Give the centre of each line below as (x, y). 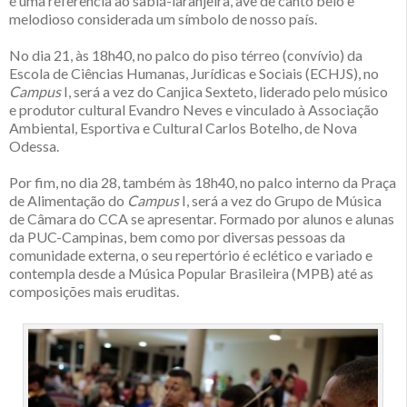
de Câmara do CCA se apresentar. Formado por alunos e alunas (202, 218)
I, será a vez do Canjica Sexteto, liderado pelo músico (224, 91)
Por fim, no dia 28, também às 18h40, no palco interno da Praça (203, 182)
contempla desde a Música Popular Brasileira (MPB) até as (191, 273)
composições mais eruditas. (94, 291)
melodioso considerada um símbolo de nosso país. (163, 18)
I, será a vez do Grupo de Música (280, 200)
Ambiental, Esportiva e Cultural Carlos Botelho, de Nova (183, 127)
